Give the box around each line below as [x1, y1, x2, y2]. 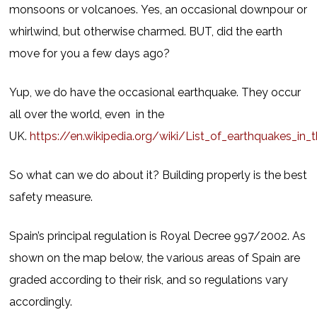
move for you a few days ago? [9, 47, 171, 60]
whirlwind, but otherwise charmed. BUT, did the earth [9, 25, 283, 38]
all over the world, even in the [9, 108, 165, 121]
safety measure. [9, 190, 93, 204]
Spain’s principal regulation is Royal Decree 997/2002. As [9, 229, 306, 243]
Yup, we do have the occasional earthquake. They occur [9, 86, 301, 99]
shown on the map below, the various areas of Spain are [9, 251, 301, 265]
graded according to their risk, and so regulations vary [9, 273, 289, 287]
